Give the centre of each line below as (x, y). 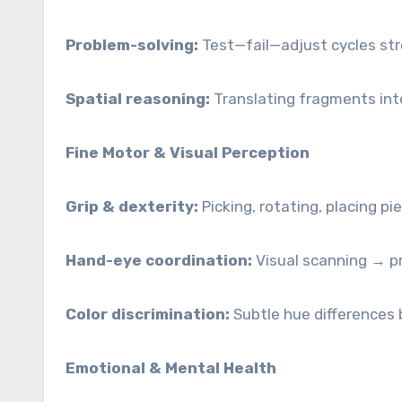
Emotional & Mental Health (169, 368)
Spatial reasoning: (138, 99)
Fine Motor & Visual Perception (186, 153)
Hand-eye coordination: (159, 260)
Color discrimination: (148, 314)
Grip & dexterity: (132, 206)
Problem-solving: (132, 45)
